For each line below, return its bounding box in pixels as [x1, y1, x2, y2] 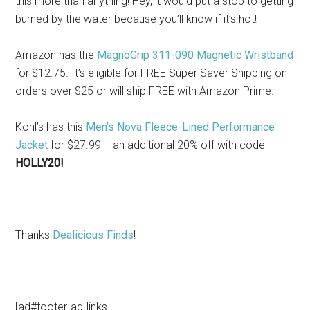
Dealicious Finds [53, 228, 134, 242]
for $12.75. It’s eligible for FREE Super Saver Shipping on [15, 66, 288, 80]
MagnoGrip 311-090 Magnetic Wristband [97, 48, 294, 62]
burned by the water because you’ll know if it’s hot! [15, 12, 257, 26]
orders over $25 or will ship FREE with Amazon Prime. [15, 84, 275, 98]
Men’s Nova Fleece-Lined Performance [86, 120, 275, 134]
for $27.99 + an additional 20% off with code [48, 138, 266, 152]
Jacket [15, 138, 48, 152]
